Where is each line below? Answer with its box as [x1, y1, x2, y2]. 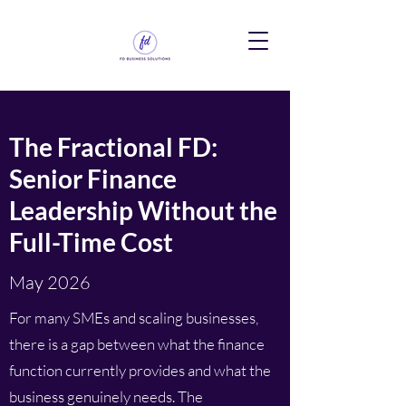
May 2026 [9, 271, 91, 294]
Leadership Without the [9, 195, 277, 226]
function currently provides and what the [9, 361, 271, 380]
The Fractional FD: [9, 131, 217, 162]
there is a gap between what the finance [9, 334, 265, 353]
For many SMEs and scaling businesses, [9, 308, 258, 327]
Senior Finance [9, 163, 177, 194]
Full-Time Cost [9, 227, 173, 257]
